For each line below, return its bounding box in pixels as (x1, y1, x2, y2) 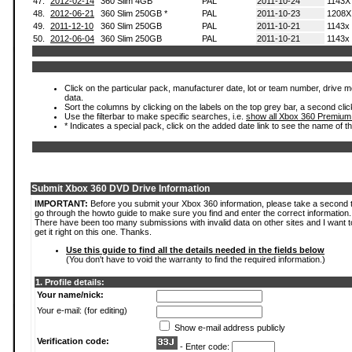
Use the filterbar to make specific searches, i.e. (64, 112, 246, 121)
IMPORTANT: (35, 199, 88, 208)
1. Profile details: (35, 277, 104, 287)
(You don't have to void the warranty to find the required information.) (66, 255, 325, 264)
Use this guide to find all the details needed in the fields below (66, 245, 324, 255)
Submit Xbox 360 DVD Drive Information (31, 183, 210, 194)
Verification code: (37, 336, 109, 346)
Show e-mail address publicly (172, 323, 285, 332)
